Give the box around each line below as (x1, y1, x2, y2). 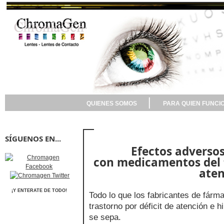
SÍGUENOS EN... (5, 133, 61, 143)
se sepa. (89, 212, 121, 222)
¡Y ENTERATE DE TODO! (11, 188, 67, 193)
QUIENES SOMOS (86, 100, 137, 107)
